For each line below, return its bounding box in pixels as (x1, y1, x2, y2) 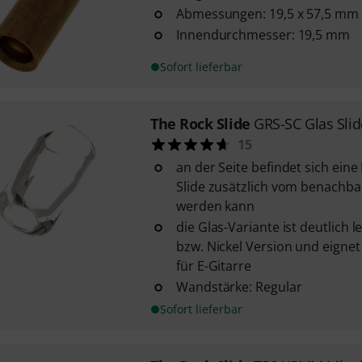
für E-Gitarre (175, 257, 251, 275)
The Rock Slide (149, 114, 250, 133)
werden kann (175, 197, 255, 215)
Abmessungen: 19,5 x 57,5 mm (175, 5, 359, 23)
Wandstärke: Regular (175, 278, 302, 296)
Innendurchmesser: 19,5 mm (175, 26, 350, 44)
